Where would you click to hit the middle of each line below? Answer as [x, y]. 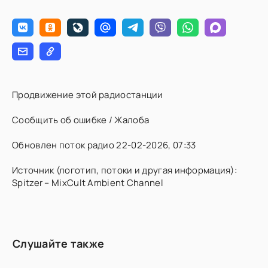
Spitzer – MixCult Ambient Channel [88, 183]
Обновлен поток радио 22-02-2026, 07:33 [104, 145]
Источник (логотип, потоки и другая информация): [125, 170]
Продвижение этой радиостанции [88, 95]
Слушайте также [59, 243]
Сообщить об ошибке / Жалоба [81, 120]
